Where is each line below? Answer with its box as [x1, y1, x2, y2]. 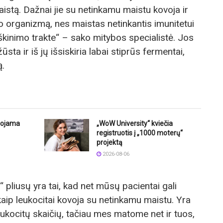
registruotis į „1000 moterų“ [97, 129, 183, 137]
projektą [97, 138, 122, 147]
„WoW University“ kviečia [97, 119, 173, 128]
